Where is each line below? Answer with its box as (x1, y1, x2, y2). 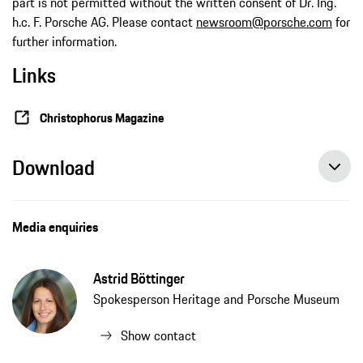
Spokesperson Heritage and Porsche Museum (93, 289, 340, 310)
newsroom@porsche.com (196, 12, 332, 32)
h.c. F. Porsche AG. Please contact (12, 12, 196, 32)
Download (12, 152, 95, 184)
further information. (12, 32, 117, 52)
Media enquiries (12, 217, 98, 237)
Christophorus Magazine (40, 108, 164, 127)
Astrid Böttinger (93, 268, 185, 290)
